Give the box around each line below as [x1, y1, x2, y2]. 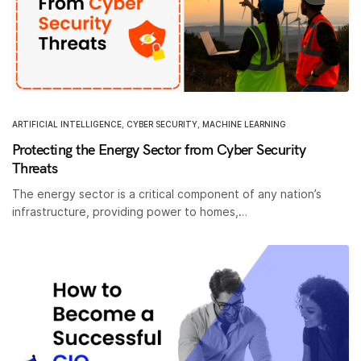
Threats [12, 159, 58, 177]
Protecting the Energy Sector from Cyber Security [12, 140, 306, 159]
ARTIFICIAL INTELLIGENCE [12, 119, 122, 129]
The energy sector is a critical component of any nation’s [12, 187, 322, 201]
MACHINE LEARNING [202, 119, 286, 129]
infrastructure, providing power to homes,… [12, 205, 248, 218]
